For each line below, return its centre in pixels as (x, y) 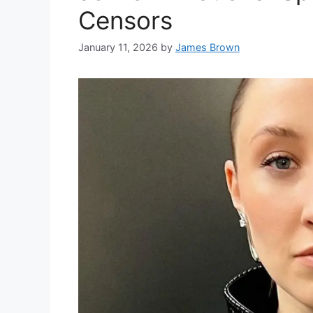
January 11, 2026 (118, 48)
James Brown (208, 48)
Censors (125, 21)
